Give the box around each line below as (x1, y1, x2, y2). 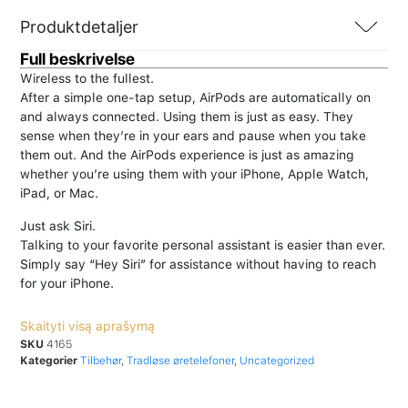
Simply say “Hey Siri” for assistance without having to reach (20, 256, 376, 271)
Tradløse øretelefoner (127, 354, 234, 368)
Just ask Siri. (20, 218, 96, 233)
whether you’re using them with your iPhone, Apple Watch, (20, 167, 369, 182)
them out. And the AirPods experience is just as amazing (20, 148, 354, 163)
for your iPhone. (20, 275, 114, 291)
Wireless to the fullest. (20, 71, 154, 87)
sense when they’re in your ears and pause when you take (20, 128, 366, 144)
